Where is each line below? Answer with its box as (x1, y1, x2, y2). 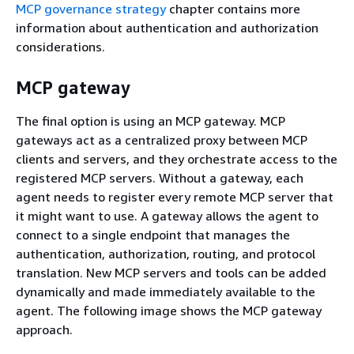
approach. (16, 321, 73, 337)
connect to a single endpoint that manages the (16, 226, 290, 243)
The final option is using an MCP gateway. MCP (16, 112, 285, 129)
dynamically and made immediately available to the (16, 283, 315, 299)
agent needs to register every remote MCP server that (16, 188, 333, 205)
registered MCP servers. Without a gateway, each (16, 169, 303, 186)
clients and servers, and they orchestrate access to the (16, 150, 337, 167)
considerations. (16, 38, 105, 55)
